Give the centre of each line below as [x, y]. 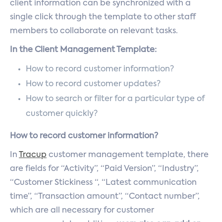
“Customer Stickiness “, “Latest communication [103, 183]
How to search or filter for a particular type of [115, 99]
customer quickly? [62, 114]
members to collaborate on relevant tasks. [94, 31]
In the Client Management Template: [83, 50]
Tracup [33, 155]
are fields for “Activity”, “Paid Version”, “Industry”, [104, 169]
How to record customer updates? [93, 84]
